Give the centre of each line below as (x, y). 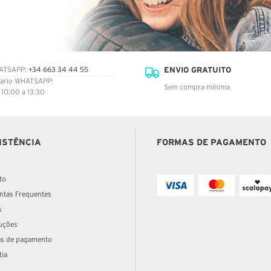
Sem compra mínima (197, 87)
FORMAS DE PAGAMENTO (211, 142)
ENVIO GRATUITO (198, 70)
